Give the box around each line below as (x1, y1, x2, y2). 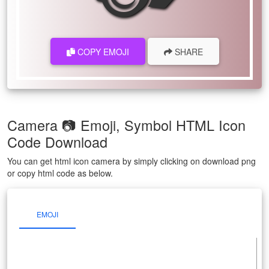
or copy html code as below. (7, 167, 113, 180)
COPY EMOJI (74, 46, 129, 58)
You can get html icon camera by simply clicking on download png (7, 155, 256, 168)
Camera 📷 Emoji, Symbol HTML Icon (7, 115, 246, 136)
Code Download (7, 131, 107, 153)
